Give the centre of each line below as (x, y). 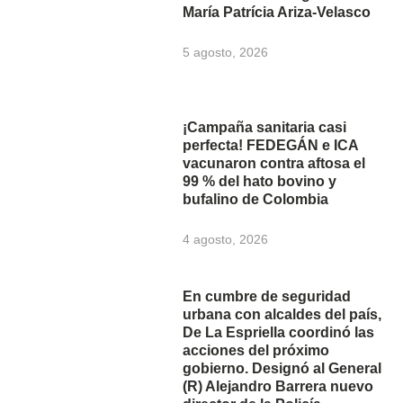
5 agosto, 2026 (226, 52)
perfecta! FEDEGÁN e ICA (271, 145)
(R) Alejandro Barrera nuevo (278, 387)
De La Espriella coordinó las (279, 333)
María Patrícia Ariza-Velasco (277, 12)
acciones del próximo (256, 351)
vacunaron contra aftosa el (274, 163)
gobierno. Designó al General (282, 369)
